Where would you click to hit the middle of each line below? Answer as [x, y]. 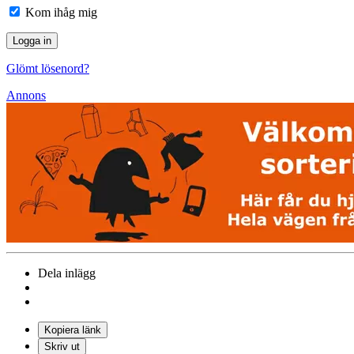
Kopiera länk [73, 330]
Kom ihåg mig [60, 12]
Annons [26, 95]
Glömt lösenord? [48, 68]
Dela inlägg [67, 273]
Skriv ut [62, 346]
